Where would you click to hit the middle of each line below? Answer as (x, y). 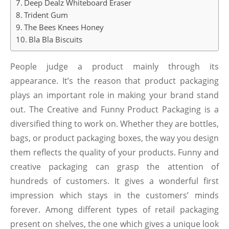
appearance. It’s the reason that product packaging (114, 81)
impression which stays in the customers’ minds (114, 195)
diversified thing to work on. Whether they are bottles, (114, 124)
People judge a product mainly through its (114, 66)
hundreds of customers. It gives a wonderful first (114, 181)
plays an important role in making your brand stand (114, 95)
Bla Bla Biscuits (56, 40)
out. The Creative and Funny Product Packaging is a (114, 109)
